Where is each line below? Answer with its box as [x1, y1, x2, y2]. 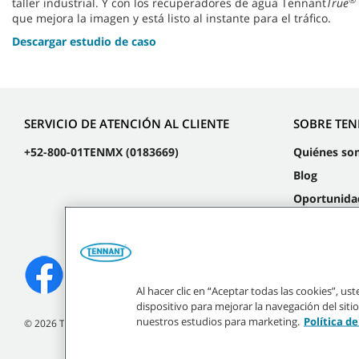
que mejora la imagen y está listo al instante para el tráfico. [12, 10, 334, 26]
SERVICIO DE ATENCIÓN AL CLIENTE [24, 115, 229, 131]
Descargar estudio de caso [12, 34, 156, 50]
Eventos [293, 228, 337, 244]
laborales [293, 205, 344, 221]
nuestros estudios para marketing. [136, 313, 300, 328]
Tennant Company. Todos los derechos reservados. [57, 316, 288, 330]
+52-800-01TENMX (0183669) [24, 143, 179, 159]
